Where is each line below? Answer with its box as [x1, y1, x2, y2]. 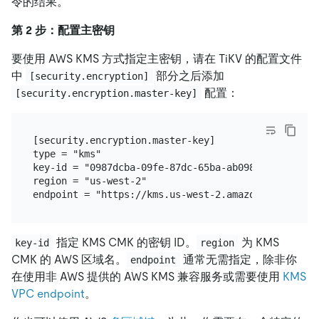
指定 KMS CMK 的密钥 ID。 [53, 235, 197, 249]
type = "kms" [32, 148, 101, 160]
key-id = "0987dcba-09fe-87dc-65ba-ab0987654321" [32, 162, 300, 174]
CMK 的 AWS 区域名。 [11, 252, 127, 266]
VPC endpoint [11, 286, 85, 300]
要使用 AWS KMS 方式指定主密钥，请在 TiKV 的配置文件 [11, 51, 302, 66]
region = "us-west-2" [32, 175, 147, 187]
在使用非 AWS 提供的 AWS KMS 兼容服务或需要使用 [11, 269, 283, 283]
